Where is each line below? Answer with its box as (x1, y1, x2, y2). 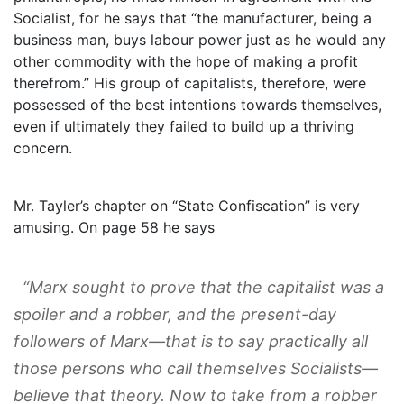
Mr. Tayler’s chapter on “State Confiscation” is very (14, 196, 360, 215)
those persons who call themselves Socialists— (14, 358, 378, 378)
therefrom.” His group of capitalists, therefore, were (14, 73, 366, 92)
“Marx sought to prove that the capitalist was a (14, 277, 384, 297)
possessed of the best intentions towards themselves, (14, 95, 381, 114)
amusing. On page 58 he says (14, 217, 215, 236)
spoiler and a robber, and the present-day (14, 304, 336, 324)
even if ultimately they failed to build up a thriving (14, 116, 354, 135)
